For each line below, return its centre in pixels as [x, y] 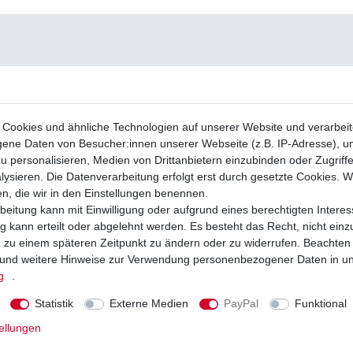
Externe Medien [149, 303]
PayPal [241, 303]
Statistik [54, 303]
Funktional [320, 303]
